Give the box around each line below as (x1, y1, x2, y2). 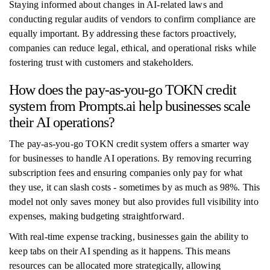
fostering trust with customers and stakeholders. (9, 57, 194, 67)
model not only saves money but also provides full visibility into (9, 196, 259, 207)
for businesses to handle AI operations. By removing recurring (9, 153, 251, 163)
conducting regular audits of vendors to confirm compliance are (9, 14, 256, 24)
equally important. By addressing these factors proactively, (9, 28, 237, 39)
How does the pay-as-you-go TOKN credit (9, 82, 236, 98)
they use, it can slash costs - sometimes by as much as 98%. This (9, 182, 260, 192)
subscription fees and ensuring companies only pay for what (9, 168, 243, 178)
